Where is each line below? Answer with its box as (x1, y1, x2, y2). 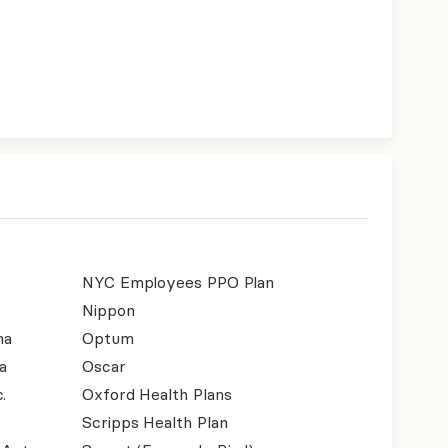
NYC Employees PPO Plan (82, 272, 275, 292)
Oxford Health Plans (82, 384, 232, 404)
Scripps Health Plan (82, 412, 228, 432)
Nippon (82, 300, 135, 320)
